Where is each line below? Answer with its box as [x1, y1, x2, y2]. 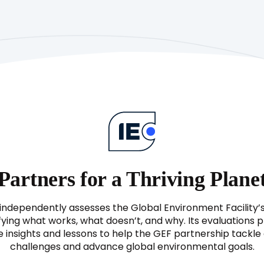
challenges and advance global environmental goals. [9, 242, 255, 252]
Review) [141, 66, 178, 76]
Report [141, 1, 173, 11]
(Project [141, 40, 179, 50]
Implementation [141, 53, 216, 63]
